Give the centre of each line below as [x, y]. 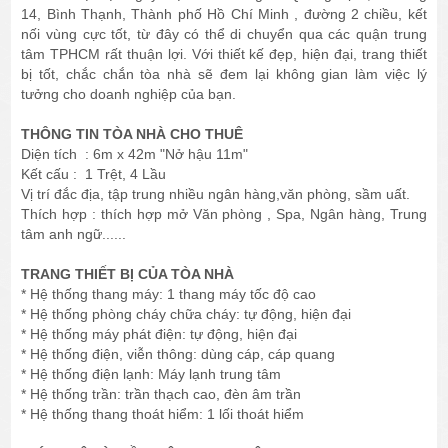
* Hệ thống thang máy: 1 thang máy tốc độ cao [169, 294]
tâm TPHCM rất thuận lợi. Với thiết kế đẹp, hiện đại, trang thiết [224, 54]
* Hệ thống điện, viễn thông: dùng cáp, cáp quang [178, 354]
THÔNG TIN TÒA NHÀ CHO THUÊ [132, 134]
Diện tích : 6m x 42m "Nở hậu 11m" [135, 154]
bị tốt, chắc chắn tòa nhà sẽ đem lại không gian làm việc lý [224, 74]
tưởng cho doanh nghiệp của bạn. [129, 94]
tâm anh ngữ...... [74, 234]
